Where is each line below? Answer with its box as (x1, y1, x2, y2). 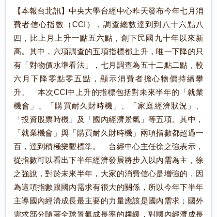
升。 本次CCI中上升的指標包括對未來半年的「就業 (14, 88, 203, 96)
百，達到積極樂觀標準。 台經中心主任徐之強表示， (14, 142, 203, 151)
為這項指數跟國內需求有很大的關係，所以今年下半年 (14, 183, 203, 191)
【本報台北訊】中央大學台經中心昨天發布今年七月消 (14, 7, 203, 15)
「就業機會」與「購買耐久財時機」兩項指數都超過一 (14, 129, 203, 137)
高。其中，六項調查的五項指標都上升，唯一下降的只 (14, 47, 203, 56)
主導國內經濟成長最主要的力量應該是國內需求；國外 (14, 197, 203, 205)
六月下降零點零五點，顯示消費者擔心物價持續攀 (14, 75, 203, 83)
